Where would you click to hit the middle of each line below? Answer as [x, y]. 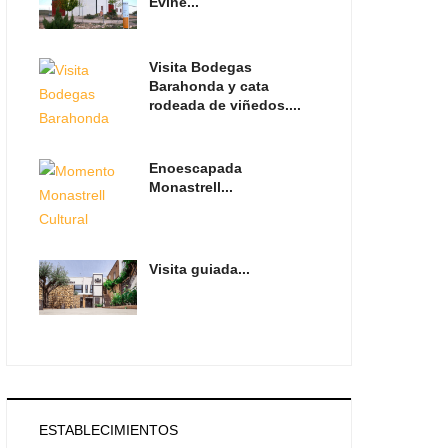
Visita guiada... [199, 269]
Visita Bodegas [200, 67]
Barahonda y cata [208, 86]
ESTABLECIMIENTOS [109, 429]
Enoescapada [195, 168]
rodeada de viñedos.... [224, 105]
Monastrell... [190, 187]
